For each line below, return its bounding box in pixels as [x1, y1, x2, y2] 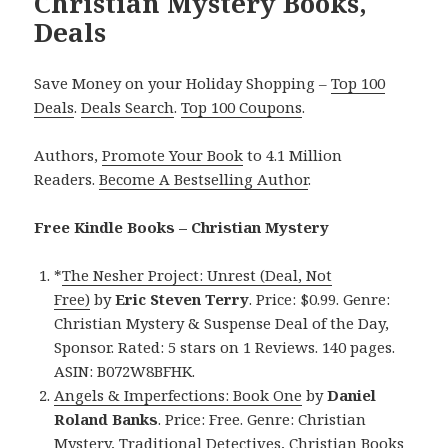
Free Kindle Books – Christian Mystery [34, 217, 330, 238]
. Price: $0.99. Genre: [249, 289, 391, 310]
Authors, [34, 145, 103, 166]
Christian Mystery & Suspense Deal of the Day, [54, 313, 390, 334]
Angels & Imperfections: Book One [54, 385, 303, 406]
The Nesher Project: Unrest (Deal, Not [62, 265, 333, 286]
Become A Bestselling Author [99, 169, 309, 190]
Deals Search [81, 97, 175, 118]
